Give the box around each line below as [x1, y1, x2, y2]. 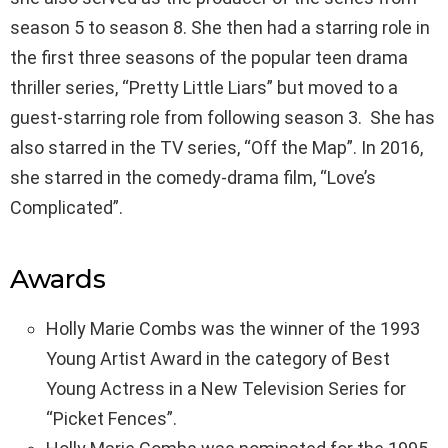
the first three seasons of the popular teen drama [10, 46, 408, 68]
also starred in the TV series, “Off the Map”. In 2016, [10, 136, 423, 158]
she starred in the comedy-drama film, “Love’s [10, 166, 376, 188]
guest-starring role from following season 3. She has [10, 106, 435, 128]
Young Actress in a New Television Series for [46, 377, 406, 399]
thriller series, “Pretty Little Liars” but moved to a [10, 76, 398, 98]
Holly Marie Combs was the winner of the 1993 [46, 317, 420, 339]
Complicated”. [10, 196, 123, 218]
